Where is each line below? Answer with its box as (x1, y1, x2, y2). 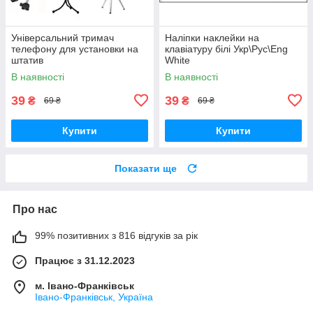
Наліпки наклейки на (165, 31, 259, 43)
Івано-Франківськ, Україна (35, 291, 153, 303)
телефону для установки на (11, 43, 138, 54)
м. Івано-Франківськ (35, 279, 134, 291)
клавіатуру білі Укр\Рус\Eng (165, 43, 288, 54)
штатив (11, 54, 43, 66)
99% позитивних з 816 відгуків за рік (35, 229, 198, 241)
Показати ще (115, 162, 177, 174)
